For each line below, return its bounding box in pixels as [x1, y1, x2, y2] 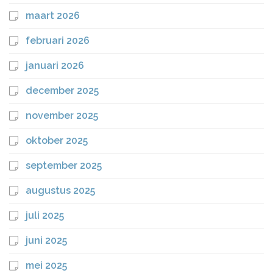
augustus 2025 [26, 184, 95, 196]
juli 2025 [26, 209, 64, 221]
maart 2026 [26, 9, 80, 21]
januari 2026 [26, 59, 84, 71]
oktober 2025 [26, 134, 88, 146]
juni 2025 [26, 234, 67, 246]
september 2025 [26, 159, 102, 171]
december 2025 [26, 84, 99, 96]
